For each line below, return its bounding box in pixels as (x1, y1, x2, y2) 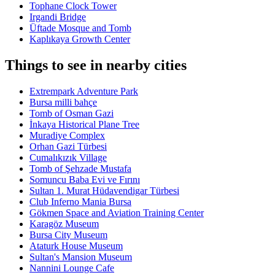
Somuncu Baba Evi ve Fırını (29, 174, 140, 185)
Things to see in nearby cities (5, 57, 187, 74)
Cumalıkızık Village (29, 152, 107, 163)
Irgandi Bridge (29, 12, 86, 23)
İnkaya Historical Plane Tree (29, 119, 139, 130)
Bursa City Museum (29, 230, 107, 241)
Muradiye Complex (29, 130, 105, 141)
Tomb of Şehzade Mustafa (29, 163, 131, 174)
